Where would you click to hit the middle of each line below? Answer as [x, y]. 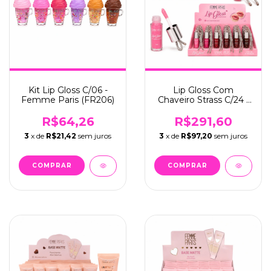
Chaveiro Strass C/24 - [203, 100]
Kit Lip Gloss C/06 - [68, 90]
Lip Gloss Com [203, 90]
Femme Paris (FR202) [203, 109]
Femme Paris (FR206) [68, 100]
